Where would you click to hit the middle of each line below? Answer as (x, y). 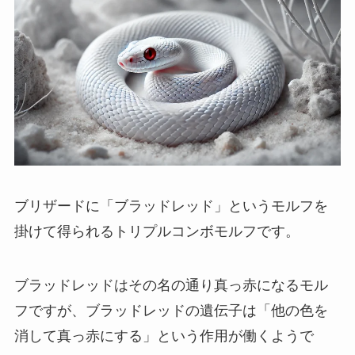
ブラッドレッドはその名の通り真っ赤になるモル (171, 286)
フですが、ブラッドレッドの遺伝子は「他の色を (171, 311)
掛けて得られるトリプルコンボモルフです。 (157, 232)
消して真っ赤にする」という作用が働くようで (164, 336)
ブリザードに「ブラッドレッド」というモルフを (171, 206)
